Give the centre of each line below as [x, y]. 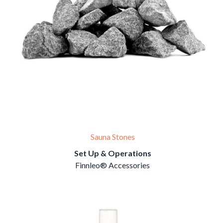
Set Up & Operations [112, 153]
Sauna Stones [112, 137]
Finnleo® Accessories [112, 165]
